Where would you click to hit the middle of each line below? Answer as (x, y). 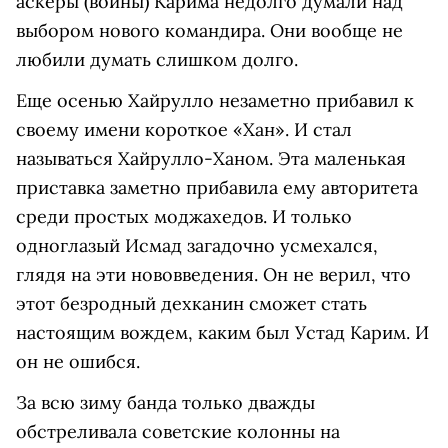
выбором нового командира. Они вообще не (209, 31)
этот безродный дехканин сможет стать (191, 304)
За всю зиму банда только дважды (165, 403)
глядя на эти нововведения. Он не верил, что (213, 275)
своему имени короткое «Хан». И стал (184, 130)
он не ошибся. (80, 362)
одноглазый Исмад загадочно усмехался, (197, 246)
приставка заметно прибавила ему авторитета (217, 188)
